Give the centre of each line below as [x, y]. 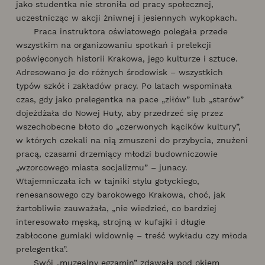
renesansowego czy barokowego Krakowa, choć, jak [121, 194]
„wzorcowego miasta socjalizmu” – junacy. [102, 167]
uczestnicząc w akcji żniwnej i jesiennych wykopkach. [127, 17]
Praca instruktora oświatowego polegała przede [122, 31]
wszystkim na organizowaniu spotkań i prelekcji [114, 45]
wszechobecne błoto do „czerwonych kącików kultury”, [128, 126]
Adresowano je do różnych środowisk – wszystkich [119, 72]
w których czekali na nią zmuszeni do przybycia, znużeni [132, 140]
